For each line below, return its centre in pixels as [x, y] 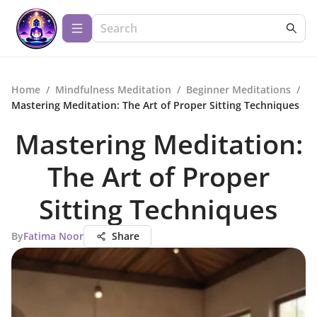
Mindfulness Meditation [113, 90]
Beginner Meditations [238, 90]
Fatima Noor [53, 236]
